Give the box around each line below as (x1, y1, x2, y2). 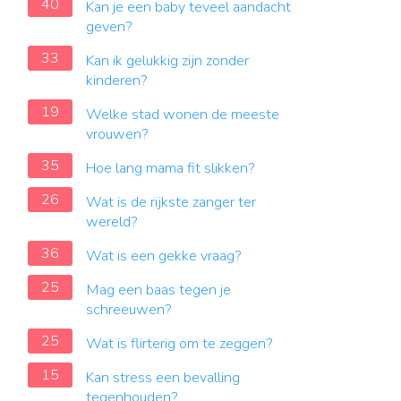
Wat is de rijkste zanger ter (86, 192, 256, 212)
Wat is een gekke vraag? (86, 246, 242, 266)
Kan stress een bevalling (86, 368, 240, 388)
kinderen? (86, 71, 148, 90)
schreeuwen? (86, 300, 172, 320)
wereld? (86, 212, 138, 232)
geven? (86, 17, 132, 37)
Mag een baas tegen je (86, 280, 231, 300)
